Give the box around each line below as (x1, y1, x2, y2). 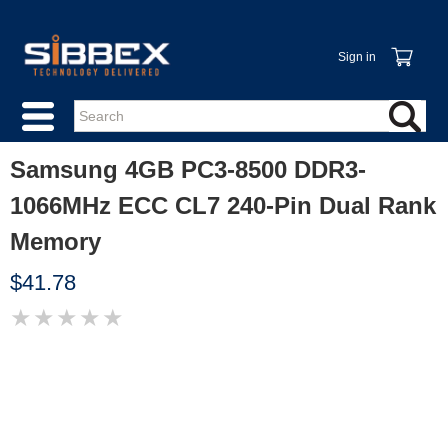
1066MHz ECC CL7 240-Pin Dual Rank (10, 192, 436, 219)
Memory (10, 228, 101, 255)
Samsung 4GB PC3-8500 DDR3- (10, 156, 366, 183)
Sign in (337, 50, 376, 64)
